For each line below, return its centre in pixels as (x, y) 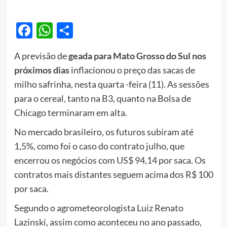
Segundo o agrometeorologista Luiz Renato (99, 208)
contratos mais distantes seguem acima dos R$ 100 (113, 175)
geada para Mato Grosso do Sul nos (137, 56)
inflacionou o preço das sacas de (132, 70)
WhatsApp (91, 30)
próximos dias (42, 70)
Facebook (67, 30)
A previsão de (41, 56)
